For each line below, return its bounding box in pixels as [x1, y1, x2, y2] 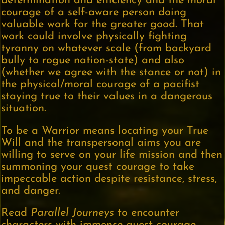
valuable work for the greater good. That [1, 19, 204, 31]
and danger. [1, 185, 61, 197]
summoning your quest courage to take [1, 161, 195, 173]
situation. [1, 103, 47, 115]
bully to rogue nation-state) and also [1, 55, 185, 67]
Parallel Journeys [31, 207, 115, 219]
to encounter [114, 207, 180, 219]
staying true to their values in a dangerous [1, 91, 213, 103]
